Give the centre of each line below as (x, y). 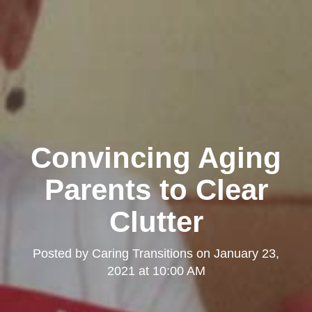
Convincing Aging (156, 157)
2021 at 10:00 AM (156, 271)
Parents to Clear (156, 189)
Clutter (156, 221)
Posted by (62, 253)
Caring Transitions (142, 253)
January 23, (247, 253)
